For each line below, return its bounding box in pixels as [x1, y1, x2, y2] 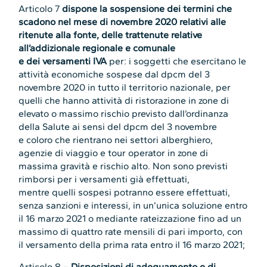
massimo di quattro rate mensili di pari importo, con [18, 226, 243, 238]
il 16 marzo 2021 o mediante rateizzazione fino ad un [18, 213, 242, 225]
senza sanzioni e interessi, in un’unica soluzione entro [18, 200, 248, 212]
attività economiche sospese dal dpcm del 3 [18, 69, 210, 80]
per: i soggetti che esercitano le [107, 55, 247, 67]
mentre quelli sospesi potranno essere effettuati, [18, 187, 231, 198]
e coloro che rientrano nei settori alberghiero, [18, 134, 213, 146]
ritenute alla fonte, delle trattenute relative [18, 29, 203, 41]
